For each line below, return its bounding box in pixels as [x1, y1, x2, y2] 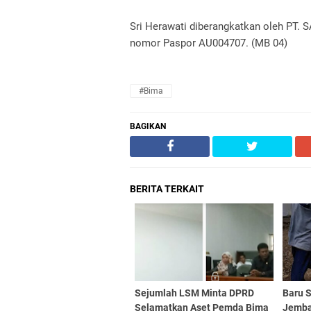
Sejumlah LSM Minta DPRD [135, 287, 254, 299]
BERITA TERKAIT [130, 183, 204, 194]
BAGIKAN [130, 121, 166, 131]
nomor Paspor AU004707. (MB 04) [130, 37, 287, 49]
